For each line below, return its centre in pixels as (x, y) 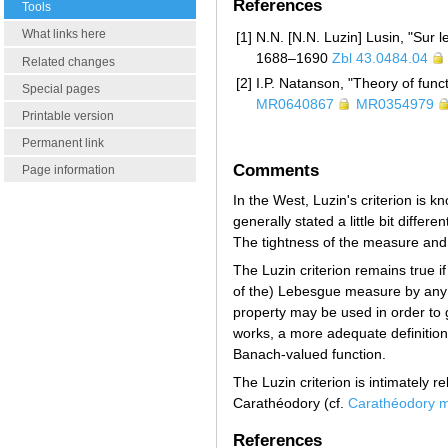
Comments (276, 171)
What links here (64, 34)
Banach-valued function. (309, 354)
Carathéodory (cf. (290, 403)
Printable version (68, 115)
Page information (68, 170)
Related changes (68, 61)
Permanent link (63, 143)
